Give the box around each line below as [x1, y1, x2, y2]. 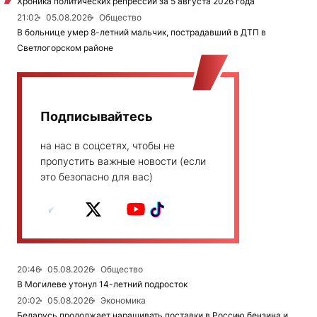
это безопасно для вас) [40, 171, 153, 183]
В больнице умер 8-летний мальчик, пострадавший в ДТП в [17, 27, 266, 38]
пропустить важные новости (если [40, 155, 206, 168]
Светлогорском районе [17, 42, 113, 54]
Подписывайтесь [40, 109, 153, 125]
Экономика [100, 295, 146, 306]
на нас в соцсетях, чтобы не [40, 139, 175, 152]
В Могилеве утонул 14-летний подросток [17, 279, 188, 290]
